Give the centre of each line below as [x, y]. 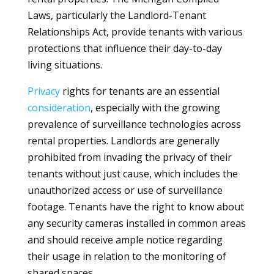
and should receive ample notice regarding [125, 240]
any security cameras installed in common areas [136, 223]
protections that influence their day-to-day [124, 48]
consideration [59, 108]
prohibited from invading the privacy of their [129, 157]
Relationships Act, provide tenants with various [135, 32]
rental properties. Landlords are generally [123, 141]
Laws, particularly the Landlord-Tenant [117, 15]
